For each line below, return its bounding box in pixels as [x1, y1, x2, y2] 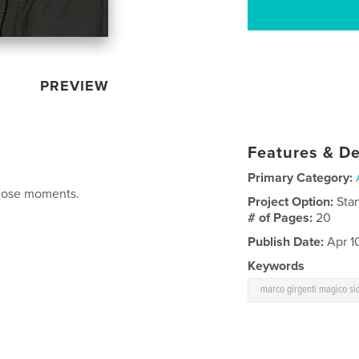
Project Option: [248, 194, 337, 211]
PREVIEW [40, 77, 110, 95]
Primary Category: [248, 170, 353, 187]
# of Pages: [248, 210, 317, 227]
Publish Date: [248, 234, 325, 251]
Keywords [248, 258, 305, 275]
